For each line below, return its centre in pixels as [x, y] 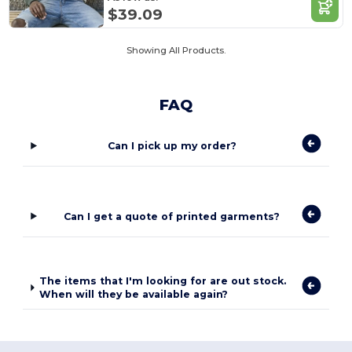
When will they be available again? [134, 295]
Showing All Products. [176, 51]
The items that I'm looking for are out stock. [163, 281]
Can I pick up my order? [172, 146]
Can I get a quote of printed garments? [172, 216]
